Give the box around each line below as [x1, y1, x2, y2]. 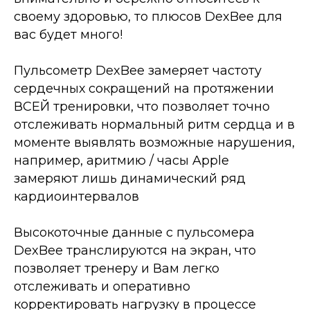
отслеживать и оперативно [14, 279, 190, 294]
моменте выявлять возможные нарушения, [14, 135, 295, 150]
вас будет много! [14, 27, 122, 42]
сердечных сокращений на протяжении [14, 81, 274, 96]
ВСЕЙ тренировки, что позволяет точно [14, 99, 270, 114]
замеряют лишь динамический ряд [14, 171, 246, 186]
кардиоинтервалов [14, 189, 139, 204]
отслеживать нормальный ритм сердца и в [14, 117, 295, 132]
